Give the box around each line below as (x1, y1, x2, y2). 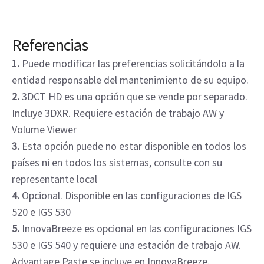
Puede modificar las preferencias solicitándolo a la (19, 56, 245, 70)
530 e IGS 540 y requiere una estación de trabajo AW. (12, 237, 241, 252)
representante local (12, 171, 97, 186)
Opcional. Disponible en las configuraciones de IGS (19, 188, 242, 202)
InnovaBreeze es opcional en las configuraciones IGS (19, 221, 252, 235)
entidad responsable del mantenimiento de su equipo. (12, 72, 249, 87)
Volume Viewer (12, 122, 77, 136)
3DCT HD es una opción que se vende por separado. (19, 89, 247, 103)
